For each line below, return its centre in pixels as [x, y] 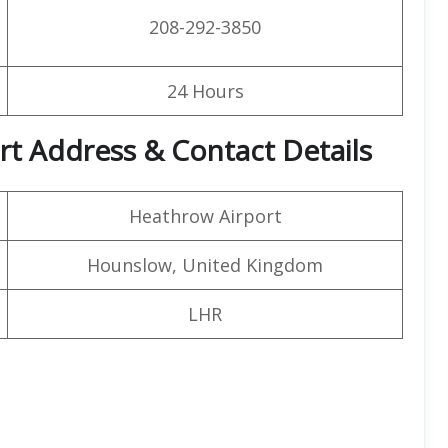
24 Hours [205, 90]
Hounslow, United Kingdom [205, 264]
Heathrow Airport [205, 215]
